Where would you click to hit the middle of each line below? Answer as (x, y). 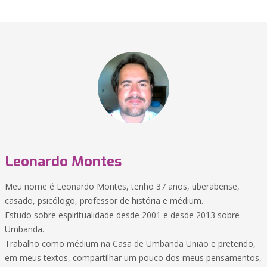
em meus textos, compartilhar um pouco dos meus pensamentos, (133, 258)
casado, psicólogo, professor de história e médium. (104, 201)
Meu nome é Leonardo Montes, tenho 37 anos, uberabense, (122, 186)
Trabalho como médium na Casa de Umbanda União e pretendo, (130, 243)
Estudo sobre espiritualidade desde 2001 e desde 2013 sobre (122, 215)
